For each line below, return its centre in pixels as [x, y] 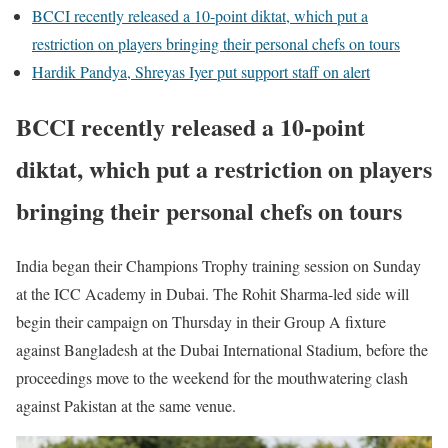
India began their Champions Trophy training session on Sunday [218, 265]
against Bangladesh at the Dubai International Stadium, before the [222, 349]
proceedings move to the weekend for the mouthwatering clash [212, 377]
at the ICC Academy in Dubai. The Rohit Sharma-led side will [212, 293]
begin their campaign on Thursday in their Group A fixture [201, 321]
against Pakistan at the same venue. [126, 405]
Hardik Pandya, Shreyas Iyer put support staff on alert [201, 71]
